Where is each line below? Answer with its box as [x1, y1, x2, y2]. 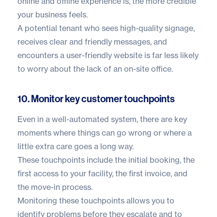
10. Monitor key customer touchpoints [17, 93, 175, 105]
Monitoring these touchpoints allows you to [17, 196, 174, 206]
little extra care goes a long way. [17, 141, 134, 152]
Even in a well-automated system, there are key [17, 114, 187, 124]
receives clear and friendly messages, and [17, 37, 167, 47]
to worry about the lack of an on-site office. [17, 64, 173, 74]
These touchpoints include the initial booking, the [17, 155, 195, 165]
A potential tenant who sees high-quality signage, [17, 23, 195, 33]
